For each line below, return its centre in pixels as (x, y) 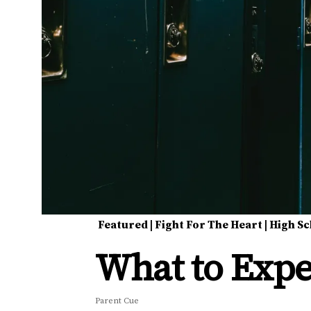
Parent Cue (117, 301)
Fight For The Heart (209, 225)
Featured (123, 225)
